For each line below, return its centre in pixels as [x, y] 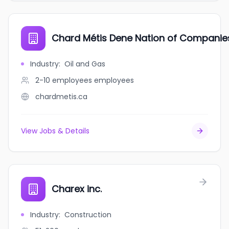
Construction [88, 215]
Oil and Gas [85, 64]
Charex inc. [77, 189]
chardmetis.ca [61, 97]
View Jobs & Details [55, 131]
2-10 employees [64, 80]
